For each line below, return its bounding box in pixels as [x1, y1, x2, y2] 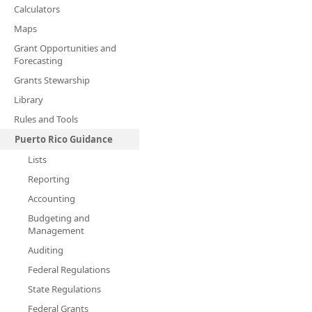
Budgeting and [28, 212, 90, 224]
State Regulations [28, 283, 101, 295]
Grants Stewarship [14, 74, 90, 86]
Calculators [14, 3, 60, 15]
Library [14, 93, 43, 106]
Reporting [28, 173, 70, 185]
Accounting [28, 192, 75, 205]
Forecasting [14, 54, 63, 67]
